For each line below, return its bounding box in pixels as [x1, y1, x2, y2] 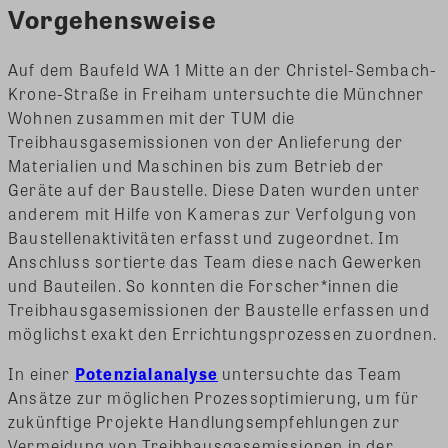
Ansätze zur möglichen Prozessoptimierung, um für [8, 385, 420, 409]
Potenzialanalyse [74, 361, 219, 385]
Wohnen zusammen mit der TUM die [8, 105, 296, 129]
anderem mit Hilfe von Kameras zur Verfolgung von [8, 201, 418, 225]
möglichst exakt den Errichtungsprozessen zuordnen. [8, 321, 438, 345]
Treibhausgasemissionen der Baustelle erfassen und [8, 297, 430, 321]
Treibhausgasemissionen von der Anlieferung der [8, 129, 404, 153]
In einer [8, 361, 75, 385]
